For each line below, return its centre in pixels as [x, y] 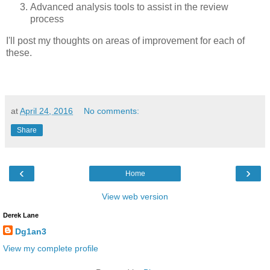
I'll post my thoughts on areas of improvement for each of [125, 41]
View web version [135, 197]
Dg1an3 [31, 232]
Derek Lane [21, 215]
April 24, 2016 [46, 111]
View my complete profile [51, 248]
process [47, 19]
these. [19, 53]
